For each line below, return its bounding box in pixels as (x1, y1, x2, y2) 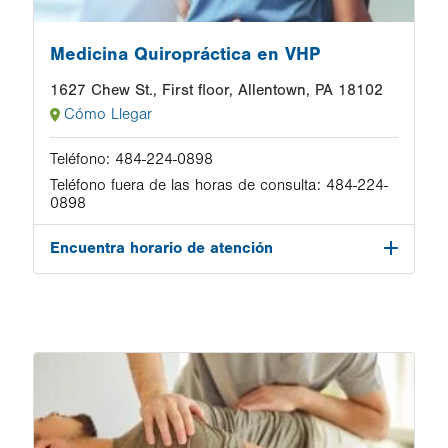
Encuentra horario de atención (50, 239, 273, 257)
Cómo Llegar (64, 105, 152, 123)
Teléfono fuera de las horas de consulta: (50, 176, 321, 194)
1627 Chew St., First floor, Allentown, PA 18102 (50, 81, 383, 99)
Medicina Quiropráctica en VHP (50, 43, 320, 65)
